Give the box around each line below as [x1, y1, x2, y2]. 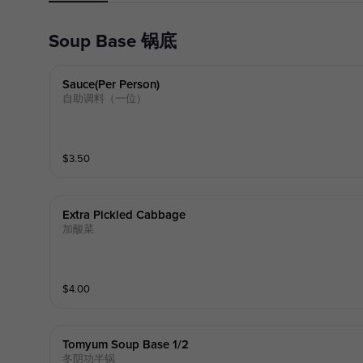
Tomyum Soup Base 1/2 [62, 339, 189, 352]
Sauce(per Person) [62, 78, 160, 91]
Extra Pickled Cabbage [62, 208, 186, 221]
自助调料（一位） [62, 92, 147, 105]
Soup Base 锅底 [58, 30, 177, 53]
